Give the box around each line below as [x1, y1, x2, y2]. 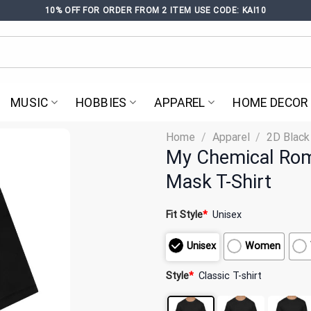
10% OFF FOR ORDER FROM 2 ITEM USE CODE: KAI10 [44, 5, 267, 15]
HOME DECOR [233, 95, 308, 110]
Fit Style [166, 209, 203, 221]
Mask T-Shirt [166, 171, 271, 193]
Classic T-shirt [199, 269, 262, 282]
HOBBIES [76, 95, 127, 110]
